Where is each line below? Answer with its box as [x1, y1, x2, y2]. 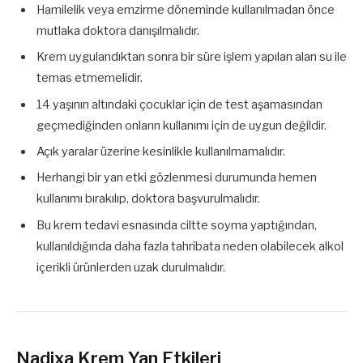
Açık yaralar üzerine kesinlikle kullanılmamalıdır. [36, 144, 285, 160]
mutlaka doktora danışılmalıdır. [36, 23, 199, 39]
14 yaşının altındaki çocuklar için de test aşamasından [36, 96, 322, 112]
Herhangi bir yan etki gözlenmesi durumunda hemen [36, 170, 317, 186]
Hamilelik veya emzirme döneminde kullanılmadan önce [36, 2, 335, 18]
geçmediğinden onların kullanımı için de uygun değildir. [36, 117, 327, 133]
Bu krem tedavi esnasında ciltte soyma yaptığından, [36, 217, 317, 233]
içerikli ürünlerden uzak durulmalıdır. [36, 259, 225, 275]
